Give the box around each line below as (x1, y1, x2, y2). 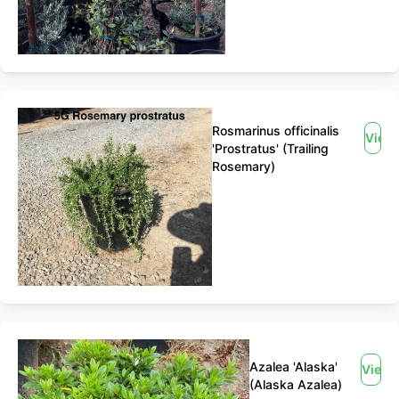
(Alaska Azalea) (249, 377, 343, 392)
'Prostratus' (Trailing (211, 141, 329, 156)
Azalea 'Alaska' (249, 359, 338, 374)
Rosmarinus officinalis (211, 123, 339, 138)
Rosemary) (211, 159, 275, 174)
